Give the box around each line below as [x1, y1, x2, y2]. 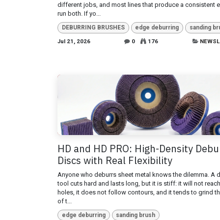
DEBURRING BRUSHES [61, 24, 125, 31]
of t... [57, 197, 72, 205]
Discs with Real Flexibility [57, 153, 172, 167]
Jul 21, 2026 [57, 37, 90, 45]
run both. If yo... [57, 10, 101, 18]
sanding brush [116, 212, 156, 219]
